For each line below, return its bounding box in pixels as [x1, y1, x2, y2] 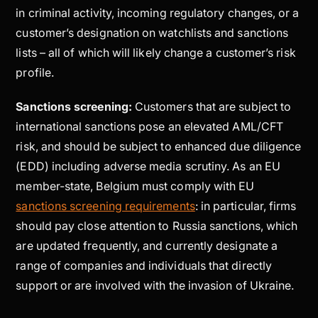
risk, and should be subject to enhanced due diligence [16, 138, 302, 153]
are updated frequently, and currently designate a [16, 238, 278, 253]
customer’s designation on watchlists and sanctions [16, 25, 289, 40]
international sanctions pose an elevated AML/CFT [16, 119, 283, 133]
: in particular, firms [194, 198, 297, 213]
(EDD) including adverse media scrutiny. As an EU [16, 158, 280, 173]
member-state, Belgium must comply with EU [16, 178, 255, 193]
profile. [16, 65, 57, 79]
